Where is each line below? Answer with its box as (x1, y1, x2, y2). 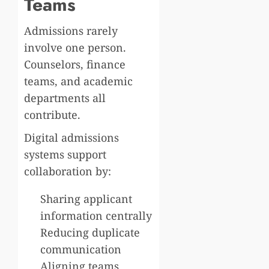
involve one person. (24, 40, 126, 55)
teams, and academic (24, 73, 133, 88)
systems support (24, 147, 106, 162)
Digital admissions (24, 130, 119, 145)
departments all (24, 90, 106, 105)
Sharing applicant (40, 191, 132, 206)
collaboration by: (24, 163, 111, 178)
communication (40, 241, 121, 256)
